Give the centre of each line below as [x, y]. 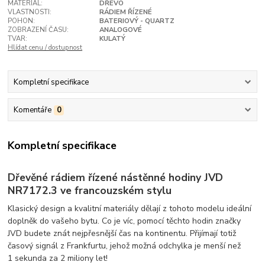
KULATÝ [112, 39]
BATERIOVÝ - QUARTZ [137, 21]
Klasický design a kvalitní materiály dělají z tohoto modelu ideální [130, 208]
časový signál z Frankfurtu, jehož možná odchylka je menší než [125, 245]
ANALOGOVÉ [120, 30]
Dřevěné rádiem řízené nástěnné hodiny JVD [116, 177]
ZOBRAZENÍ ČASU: [38, 30]
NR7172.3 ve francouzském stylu [90, 190]
